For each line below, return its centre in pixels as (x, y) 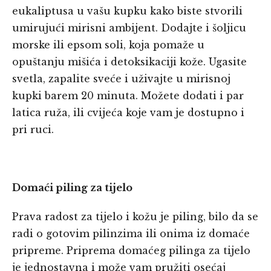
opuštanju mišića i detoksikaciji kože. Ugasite (129, 62)
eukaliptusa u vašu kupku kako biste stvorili (127, 11)
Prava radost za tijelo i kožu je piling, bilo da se (135, 217)
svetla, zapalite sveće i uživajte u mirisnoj (121, 79)
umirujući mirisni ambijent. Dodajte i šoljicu (129, 28)
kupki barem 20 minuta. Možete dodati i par (128, 96)
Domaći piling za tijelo (72, 188)
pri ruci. (33, 130)
